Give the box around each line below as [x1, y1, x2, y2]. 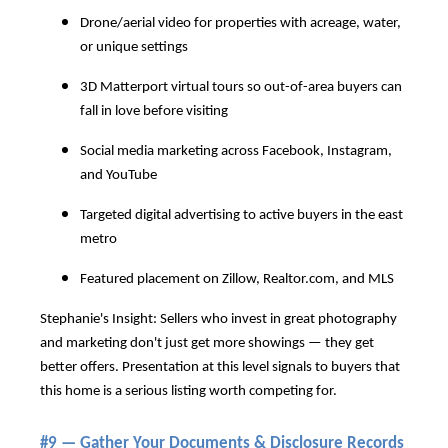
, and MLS [335, 272, 394, 288]
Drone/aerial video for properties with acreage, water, [80, 16, 401, 32]
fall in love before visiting [80, 104, 228, 120]
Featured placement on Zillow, [80, 272, 263, 288]
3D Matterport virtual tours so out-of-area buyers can [80, 80, 402, 96]
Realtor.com [263, 272, 335, 288]
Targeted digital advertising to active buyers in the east [80, 208, 403, 224]
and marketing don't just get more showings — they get [40, 336, 374, 352]
